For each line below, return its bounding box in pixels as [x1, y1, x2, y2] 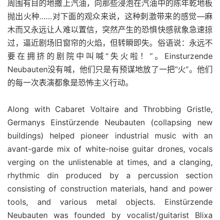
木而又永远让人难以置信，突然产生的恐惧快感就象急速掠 [7, 25, 213, 34]
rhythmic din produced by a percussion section [7, 170, 213, 180]
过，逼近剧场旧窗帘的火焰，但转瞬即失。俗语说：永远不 [7, 38, 213, 48]
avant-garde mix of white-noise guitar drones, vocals [7, 144, 213, 154]
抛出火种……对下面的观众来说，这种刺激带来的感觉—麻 [7, 11, 213, 21]
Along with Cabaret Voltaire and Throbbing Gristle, [7, 104, 213, 114]
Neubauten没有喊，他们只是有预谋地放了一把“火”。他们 [7, 64, 213, 74]
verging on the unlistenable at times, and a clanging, [7, 157, 213, 167]
